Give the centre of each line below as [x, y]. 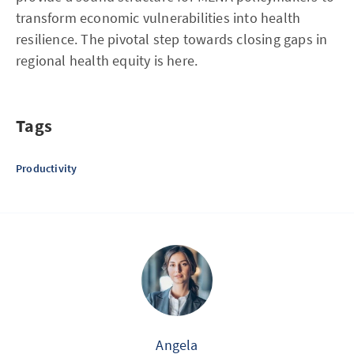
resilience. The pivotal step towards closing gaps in [172, 39]
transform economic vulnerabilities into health [158, 18]
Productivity [47, 168]
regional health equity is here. [107, 60]
